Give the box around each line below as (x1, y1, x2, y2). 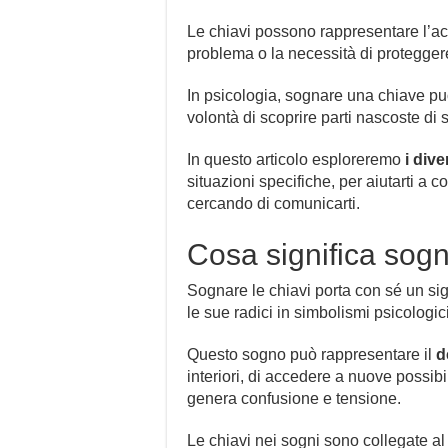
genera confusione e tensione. (187, 390, 401, 408)
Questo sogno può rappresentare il (187, 346, 436, 364)
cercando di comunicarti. (187, 195, 360, 213)
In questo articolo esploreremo (187, 151, 405, 169)
